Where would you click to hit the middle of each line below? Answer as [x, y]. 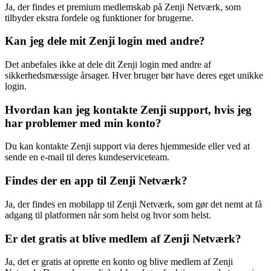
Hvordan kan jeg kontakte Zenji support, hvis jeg [128, 109]
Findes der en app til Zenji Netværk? [96, 181]
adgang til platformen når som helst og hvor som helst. [108, 215]
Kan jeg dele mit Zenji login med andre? [105, 41]
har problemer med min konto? [83, 123]
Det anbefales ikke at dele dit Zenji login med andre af [108, 64]
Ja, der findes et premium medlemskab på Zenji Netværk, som [123, 7]
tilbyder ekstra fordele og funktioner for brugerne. [99, 18]
